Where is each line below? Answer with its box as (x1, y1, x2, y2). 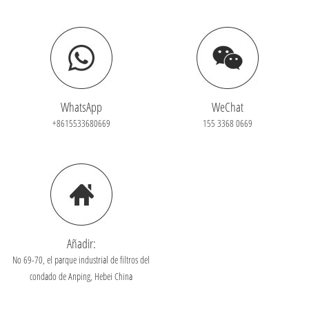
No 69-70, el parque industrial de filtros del (12, 252, 150, 266)
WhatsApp (60, 98, 102, 115)
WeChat (212, 98, 244, 115)
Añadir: (66, 235, 96, 252)
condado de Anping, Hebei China (30, 269, 133, 283)
